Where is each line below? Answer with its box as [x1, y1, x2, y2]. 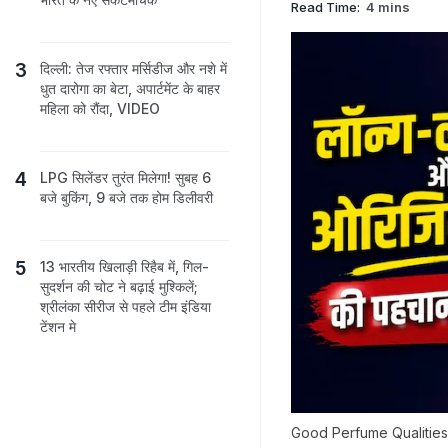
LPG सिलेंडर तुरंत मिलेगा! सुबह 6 [40, 169, 211, 186]
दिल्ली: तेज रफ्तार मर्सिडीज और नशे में [40, 60, 227, 77]
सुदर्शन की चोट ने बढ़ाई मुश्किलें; [40, 278, 198, 295]
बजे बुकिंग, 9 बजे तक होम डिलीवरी [40, 189, 213, 206]
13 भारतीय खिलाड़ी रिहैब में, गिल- [40, 258, 209, 275]
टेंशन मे [40, 318, 76, 335]
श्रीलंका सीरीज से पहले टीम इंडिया [40, 298, 211, 315]
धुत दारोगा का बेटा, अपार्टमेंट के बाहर [40, 80, 220, 97]
